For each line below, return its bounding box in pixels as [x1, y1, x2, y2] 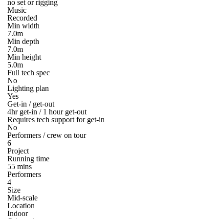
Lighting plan [7, 84, 49, 92]
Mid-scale [7, 193, 38, 202]
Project [7, 146, 29, 155]
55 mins [7, 162, 32, 171]
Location [7, 201, 35, 210]
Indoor [7, 209, 28, 218]
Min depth [7, 37, 39, 45]
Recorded [7, 13, 37, 22]
